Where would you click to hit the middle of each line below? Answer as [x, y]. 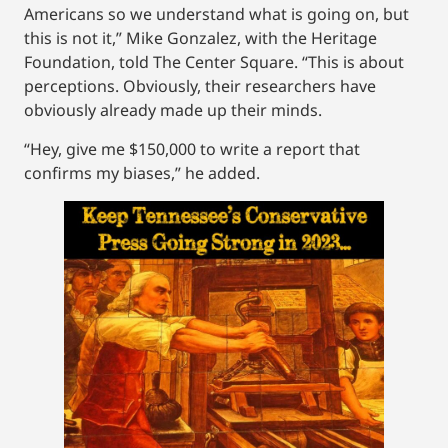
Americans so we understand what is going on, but [216, 14]
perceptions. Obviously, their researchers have [200, 86]
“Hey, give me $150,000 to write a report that [192, 148]
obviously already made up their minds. [173, 110]
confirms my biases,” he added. [142, 172]
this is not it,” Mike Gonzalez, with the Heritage [200, 38]
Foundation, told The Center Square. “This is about [214, 62]
